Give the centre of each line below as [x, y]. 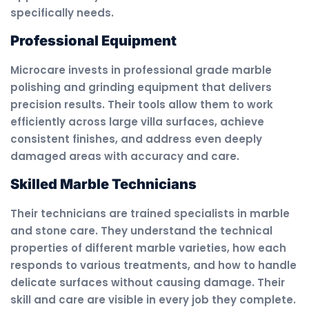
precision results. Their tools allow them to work [142, 105]
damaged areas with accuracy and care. [125, 157]
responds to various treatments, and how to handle [153, 266]
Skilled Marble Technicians [103, 185]
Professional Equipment [93, 41]
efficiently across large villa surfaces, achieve [137, 122]
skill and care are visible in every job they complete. [153, 300]
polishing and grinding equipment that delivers [141, 88]
